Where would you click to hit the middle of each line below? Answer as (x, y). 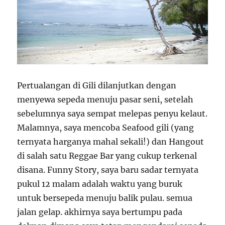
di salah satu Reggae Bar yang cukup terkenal (107, 155)
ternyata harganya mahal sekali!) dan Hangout (111, 141)
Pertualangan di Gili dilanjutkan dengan (97, 85)
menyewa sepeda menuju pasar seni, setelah (105, 99)
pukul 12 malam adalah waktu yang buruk (100, 184)
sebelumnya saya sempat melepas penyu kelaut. (113, 113)
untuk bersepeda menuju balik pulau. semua (105, 198)
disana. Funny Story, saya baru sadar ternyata (108, 170)
